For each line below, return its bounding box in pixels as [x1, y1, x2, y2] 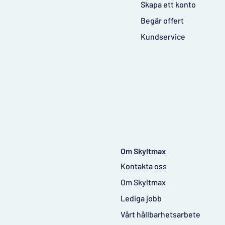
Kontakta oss [121, 161, 167, 171]
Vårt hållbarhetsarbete [121, 209, 200, 219]
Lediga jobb [121, 193, 162, 203]
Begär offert [141, 16, 184, 25]
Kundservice [141, 32, 185, 41]
